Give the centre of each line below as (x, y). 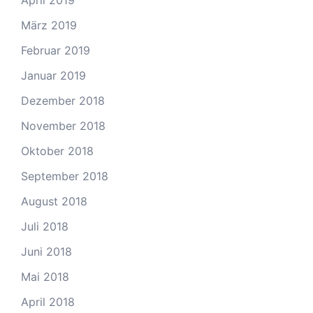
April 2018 (48, 302)
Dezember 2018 (63, 101)
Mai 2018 (45, 277)
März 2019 (49, 26)
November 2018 (63, 126)
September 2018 (65, 176)
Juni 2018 (46, 252)
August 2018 (54, 202)
